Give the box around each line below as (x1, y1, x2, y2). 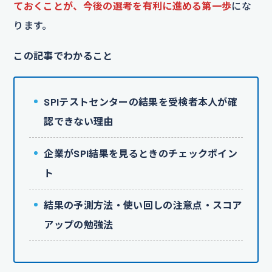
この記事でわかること (13, 50, 113, 61)
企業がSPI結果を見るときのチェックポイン (44, 148, 238, 159)
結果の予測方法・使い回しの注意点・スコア (44, 199, 242, 211)
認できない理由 (44, 115, 114, 127)
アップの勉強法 (44, 219, 114, 230)
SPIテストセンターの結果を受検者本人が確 (44, 96, 238, 107)
